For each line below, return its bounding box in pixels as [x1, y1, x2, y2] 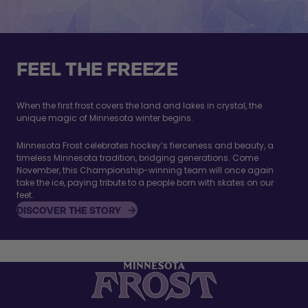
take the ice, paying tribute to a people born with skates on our [16, 176, 274, 188]
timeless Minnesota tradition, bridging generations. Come [16, 151, 258, 164]
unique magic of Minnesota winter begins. [16, 111, 193, 124]
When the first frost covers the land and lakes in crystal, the [16, 99, 262, 111]
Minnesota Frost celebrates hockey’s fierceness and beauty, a [16, 139, 274, 151]
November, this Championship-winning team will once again [16, 164, 274, 176]
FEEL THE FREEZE [16, 55, 178, 81]
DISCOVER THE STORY [16, 203, 121, 216]
